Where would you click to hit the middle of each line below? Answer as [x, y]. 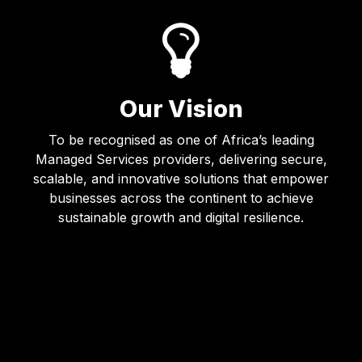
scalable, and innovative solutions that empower [181, 178]
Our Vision [181, 108]
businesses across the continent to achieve [181, 198]
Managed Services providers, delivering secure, [181, 159]
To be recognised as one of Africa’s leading [181, 139]
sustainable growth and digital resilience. [181, 217]
